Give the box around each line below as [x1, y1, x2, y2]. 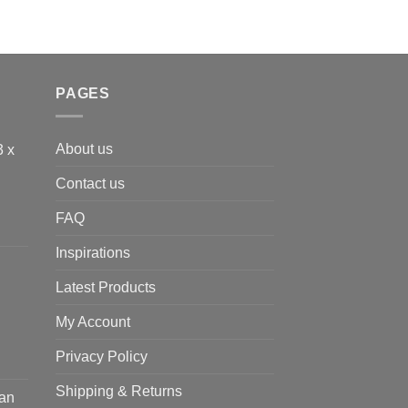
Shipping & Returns [56, 382, 182, 399]
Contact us [56, 175, 125, 191]
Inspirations [56, 244, 130, 260]
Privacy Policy [56, 348, 148, 364]
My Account [56, 313, 130, 330]
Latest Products [56, 279, 156, 295]
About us [56, 140, 113, 157]
